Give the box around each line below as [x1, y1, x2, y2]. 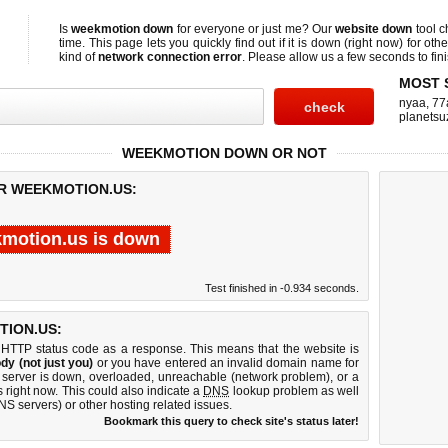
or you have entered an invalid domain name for [93, 356, 360, 370]
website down [335, 22, 413, 36]
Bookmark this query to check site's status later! [104, 415, 359, 427]
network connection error [98, 50, 242, 64]
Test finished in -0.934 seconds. [205, 282, 359, 294]
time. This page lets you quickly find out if [59, 36, 289, 50]
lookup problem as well [229, 384, 360, 398]
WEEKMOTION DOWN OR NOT [121, 145, 327, 161]
